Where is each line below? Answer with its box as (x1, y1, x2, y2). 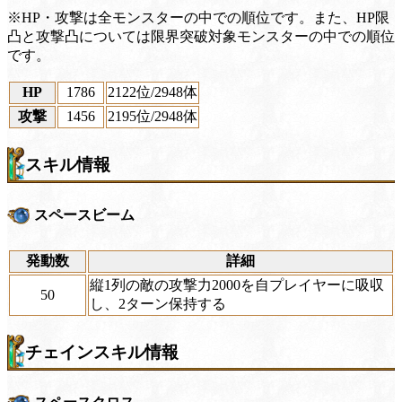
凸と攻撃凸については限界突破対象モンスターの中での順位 (7, 29, 395, 45)
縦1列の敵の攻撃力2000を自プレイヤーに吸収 (90, 277, 384, 293)
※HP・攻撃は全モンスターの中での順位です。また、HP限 (7, 10, 389, 26)
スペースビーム (34, 207, 135, 223)
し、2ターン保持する (90, 296, 226, 312)
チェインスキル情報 (25, 343, 179, 363)
